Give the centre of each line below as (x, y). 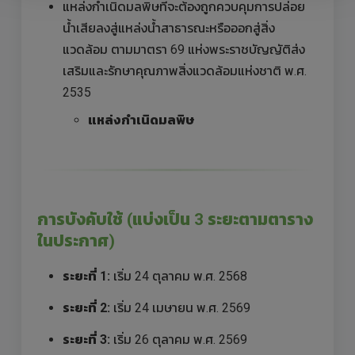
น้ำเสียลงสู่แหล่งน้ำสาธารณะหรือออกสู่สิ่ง (169, 29)
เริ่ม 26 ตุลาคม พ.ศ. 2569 (179, 339)
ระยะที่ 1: (86, 276)
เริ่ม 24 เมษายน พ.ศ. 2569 (180, 307)
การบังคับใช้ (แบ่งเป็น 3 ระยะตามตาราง (175, 220)
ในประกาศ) (76, 241)
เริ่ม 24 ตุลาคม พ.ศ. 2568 (179, 276)
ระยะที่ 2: (86, 307)
